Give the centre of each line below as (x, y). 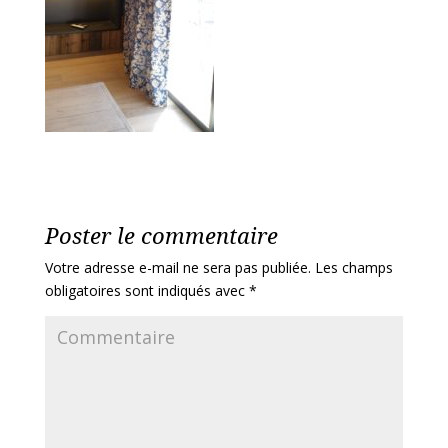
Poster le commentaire (161, 235)
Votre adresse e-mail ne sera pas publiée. (177, 267)
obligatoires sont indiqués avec (146, 290)
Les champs (351, 267)
